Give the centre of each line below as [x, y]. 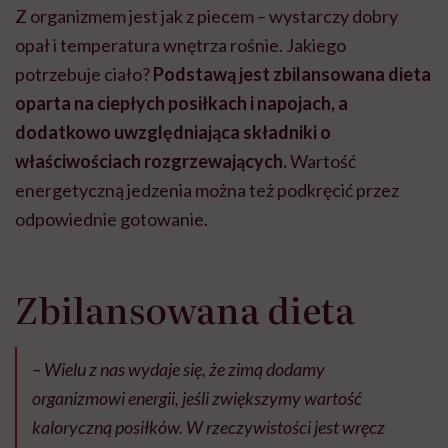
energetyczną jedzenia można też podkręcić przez [207, 190]
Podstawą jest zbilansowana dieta [290, 74]
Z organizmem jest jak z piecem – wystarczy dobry [206, 16]
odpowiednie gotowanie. [111, 219]
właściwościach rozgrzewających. [151, 161]
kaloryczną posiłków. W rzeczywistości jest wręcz [208, 427]
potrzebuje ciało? [82, 74]
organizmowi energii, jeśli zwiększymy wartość [197, 398]
